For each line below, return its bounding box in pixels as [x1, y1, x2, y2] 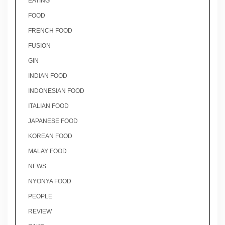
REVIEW [28, 207, 52, 215]
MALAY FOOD [28, 147, 67, 155]
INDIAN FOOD [28, 72, 67, 79]
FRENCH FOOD [28, 27, 72, 34]
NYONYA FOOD [28, 177, 71, 185]
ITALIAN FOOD [28, 102, 69, 109]
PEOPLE [28, 192, 52, 200]
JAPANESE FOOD [28, 117, 78, 125]
